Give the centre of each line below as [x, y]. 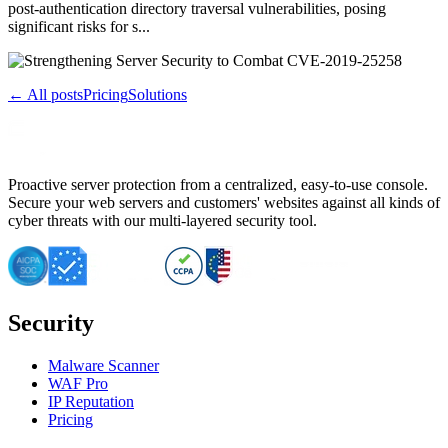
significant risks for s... [79, 26]
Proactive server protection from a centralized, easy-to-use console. [218, 184]
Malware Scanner [103, 365]
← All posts [45, 94]
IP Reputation [91, 401]
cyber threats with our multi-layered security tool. [162, 220]
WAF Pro [78, 383]
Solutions [157, 94]
